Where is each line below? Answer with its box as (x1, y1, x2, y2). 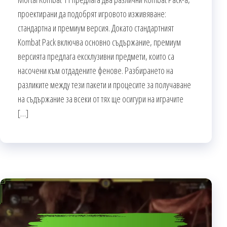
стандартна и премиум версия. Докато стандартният (18, 21, 174, 34)
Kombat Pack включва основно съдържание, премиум (18, 35, 181, 48)
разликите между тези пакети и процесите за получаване (18, 78, 191, 91)
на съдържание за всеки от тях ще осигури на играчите (18, 92, 183, 105)
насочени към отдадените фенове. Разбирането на (18, 64, 173, 77)
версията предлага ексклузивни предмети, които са (18, 50, 174, 62)
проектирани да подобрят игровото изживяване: (18, 7, 166, 20)
